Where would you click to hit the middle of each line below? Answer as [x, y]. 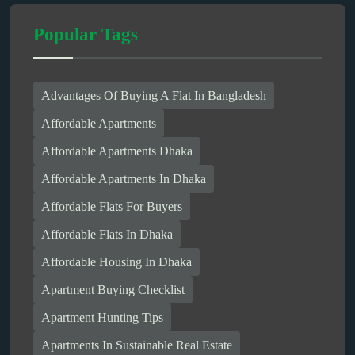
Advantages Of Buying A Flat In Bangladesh [154, 95]
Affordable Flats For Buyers [112, 206]
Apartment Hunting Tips [102, 317]
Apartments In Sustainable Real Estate [137, 345]
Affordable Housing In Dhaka [116, 261]
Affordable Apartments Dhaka [117, 151]
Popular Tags [86, 35]
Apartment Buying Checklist [113, 289]
